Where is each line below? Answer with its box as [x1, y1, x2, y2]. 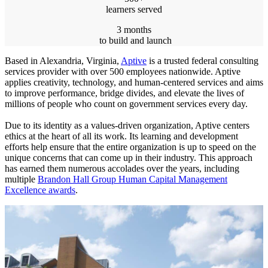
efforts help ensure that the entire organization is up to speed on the [5, 142, 256, 152]
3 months [117, 25, 151, 35]
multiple [5, 174, 38, 184]
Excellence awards [5, 185, 75, 195]
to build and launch [96, 35, 172, 45]
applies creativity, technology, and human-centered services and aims [5, 77, 263, 87]
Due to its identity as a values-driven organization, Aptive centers [5, 120, 249, 130]
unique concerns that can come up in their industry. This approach [5, 153, 252, 163]
